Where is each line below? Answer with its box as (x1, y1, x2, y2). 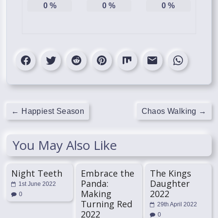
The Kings (149, 167, 191, 179)
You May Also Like (13, 136, 117, 154)
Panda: (80, 177, 109, 189)
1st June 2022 (18, 180, 56, 187)
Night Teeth (11, 167, 63, 179)
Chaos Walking (141, 107, 199, 115)
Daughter (149, 177, 190, 189)
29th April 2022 (157, 200, 197, 208)
